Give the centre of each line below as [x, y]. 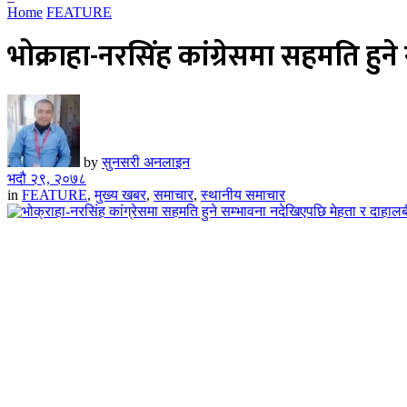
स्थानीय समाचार [243, 194]
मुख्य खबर [120, 194]
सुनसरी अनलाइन [146, 162]
